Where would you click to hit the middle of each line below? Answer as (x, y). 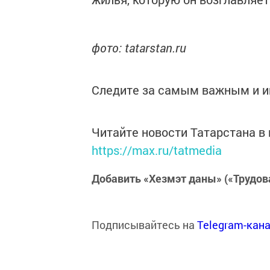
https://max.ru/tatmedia (157, 150)
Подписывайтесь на (144, 225)
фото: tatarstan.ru (139, 48)
